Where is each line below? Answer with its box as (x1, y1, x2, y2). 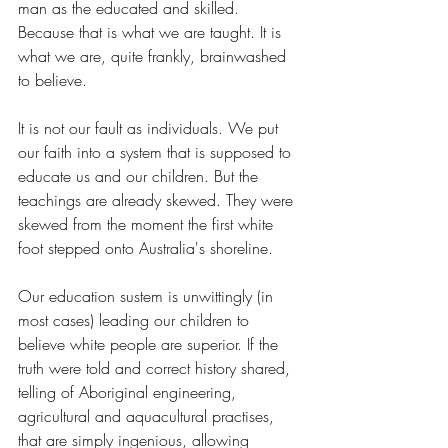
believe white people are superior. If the (18, 333, 283, 356)
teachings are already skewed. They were (18, 189, 298, 212)
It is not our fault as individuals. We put (18, 117, 283, 140)
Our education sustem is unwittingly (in (18, 285, 278, 308)
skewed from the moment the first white (18, 213, 278, 236)
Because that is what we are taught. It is (18, 21, 286, 44)
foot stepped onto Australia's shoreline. (18, 237, 273, 260)
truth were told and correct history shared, (18, 357, 295, 380)
